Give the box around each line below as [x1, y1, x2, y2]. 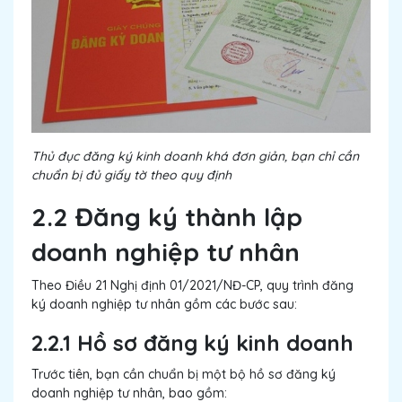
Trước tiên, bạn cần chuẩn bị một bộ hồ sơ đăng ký [31, 366, 336, 383]
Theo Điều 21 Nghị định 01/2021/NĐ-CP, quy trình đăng [31, 277, 354, 294]
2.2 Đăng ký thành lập [31, 201, 302, 233]
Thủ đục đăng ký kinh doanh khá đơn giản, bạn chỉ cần [31, 148, 359, 165]
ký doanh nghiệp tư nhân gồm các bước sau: [31, 296, 297, 313]
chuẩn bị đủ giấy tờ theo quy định [31, 167, 232, 184]
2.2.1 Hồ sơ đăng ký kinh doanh [31, 329, 354, 357]
